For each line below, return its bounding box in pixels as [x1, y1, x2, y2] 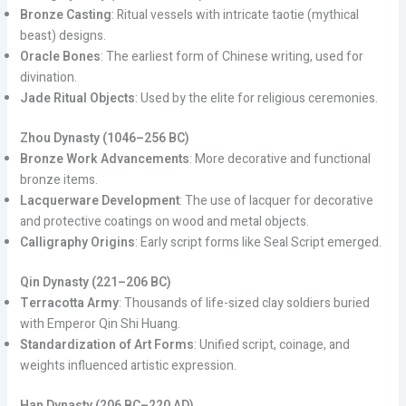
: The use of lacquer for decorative [179, 190, 373, 210]
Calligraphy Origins [19, 232, 135, 252]
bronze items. [19, 169, 98, 189]
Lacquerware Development [19, 190, 179, 210]
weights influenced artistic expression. [19, 355, 237, 375]
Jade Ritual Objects [19, 88, 135, 108]
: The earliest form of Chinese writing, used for [100, 46, 363, 66]
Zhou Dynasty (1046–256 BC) [19, 128, 189, 148]
